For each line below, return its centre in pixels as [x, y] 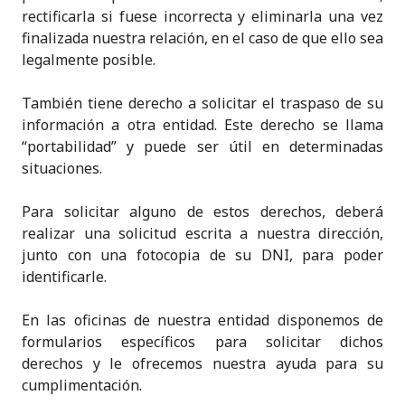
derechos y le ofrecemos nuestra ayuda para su [202, 363]
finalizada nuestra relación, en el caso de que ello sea [202, 38]
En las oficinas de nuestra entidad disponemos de [202, 320]
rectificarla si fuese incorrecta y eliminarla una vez [202, 16]
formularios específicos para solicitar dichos [202, 342]
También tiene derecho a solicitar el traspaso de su [202, 103]
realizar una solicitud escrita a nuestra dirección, [202, 233]
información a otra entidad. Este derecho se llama [202, 125]
